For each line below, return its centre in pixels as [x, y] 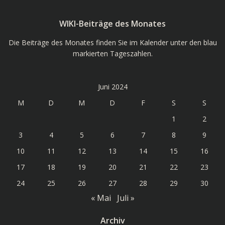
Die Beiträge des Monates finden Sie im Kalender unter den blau [113, 42]
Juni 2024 [113, 87]
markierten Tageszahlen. [113, 53]
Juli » [126, 198]
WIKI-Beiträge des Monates [113, 24]
